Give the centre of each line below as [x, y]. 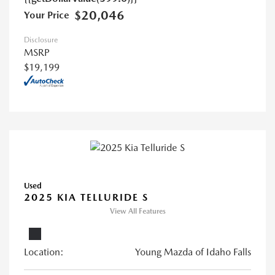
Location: [44, 252]
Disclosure [41, 40]
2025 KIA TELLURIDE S [86, 198]
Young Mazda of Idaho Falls [193, 252]
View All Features [137, 211]
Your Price [47, 15]
